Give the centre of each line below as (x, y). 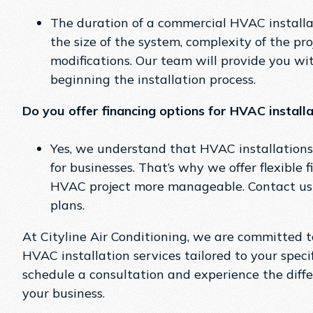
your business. (64, 293)
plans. (67, 205)
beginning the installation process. (153, 80)
